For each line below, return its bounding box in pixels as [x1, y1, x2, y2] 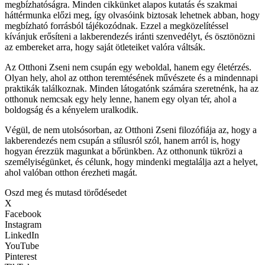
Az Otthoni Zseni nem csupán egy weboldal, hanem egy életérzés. [5, 62, 251, 72]
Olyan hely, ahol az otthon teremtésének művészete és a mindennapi [5, 72, 258, 83]
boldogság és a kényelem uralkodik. [5, 104, 138, 115]
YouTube [5, 240, 39, 251]
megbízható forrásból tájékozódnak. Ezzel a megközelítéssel [5, 20, 228, 31]
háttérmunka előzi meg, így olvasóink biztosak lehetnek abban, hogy [5, 9, 260, 20]
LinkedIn [5, 230, 39, 240]
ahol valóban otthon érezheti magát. [5, 167, 137, 177]
